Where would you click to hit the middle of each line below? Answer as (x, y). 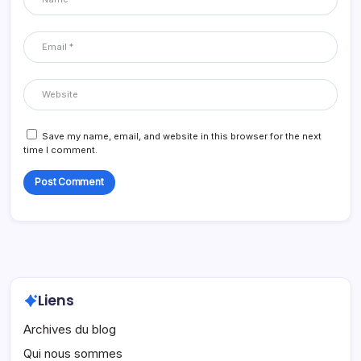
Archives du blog (70, 329)
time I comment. (60, 150)
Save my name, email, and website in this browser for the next (182, 137)
